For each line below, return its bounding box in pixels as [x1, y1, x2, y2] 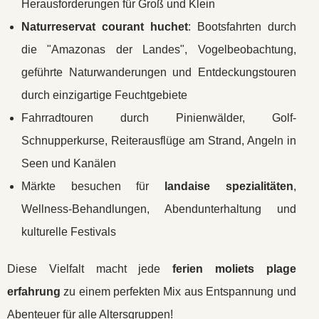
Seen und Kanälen [21, 157, 116, 169]
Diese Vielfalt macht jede [7, 263, 173, 275]
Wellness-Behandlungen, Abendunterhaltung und [21, 203, 296, 215]
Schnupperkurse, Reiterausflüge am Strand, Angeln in [21, 135, 296, 147]
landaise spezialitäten [164, 180, 293, 192]
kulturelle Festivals [21, 226, 116, 238]
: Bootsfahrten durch [187, 21, 296, 33]
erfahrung [7, 286, 61, 298]
